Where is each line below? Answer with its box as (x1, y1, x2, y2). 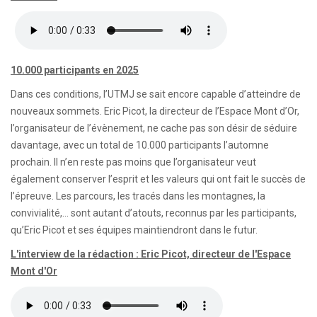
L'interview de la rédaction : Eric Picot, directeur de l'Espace (11, 248, 291, 260)
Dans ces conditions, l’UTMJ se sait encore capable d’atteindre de (11, 88, 301, 100)
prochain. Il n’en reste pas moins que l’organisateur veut (11, 156, 256, 168)
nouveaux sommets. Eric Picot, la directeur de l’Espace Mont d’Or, (11, 105, 299, 117)
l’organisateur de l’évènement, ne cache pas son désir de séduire (11, 122, 297, 134)
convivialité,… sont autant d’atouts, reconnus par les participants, (11, 207, 296, 219)
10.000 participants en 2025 (11, 64, 139, 76)
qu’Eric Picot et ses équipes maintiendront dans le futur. (11, 224, 258, 236)
